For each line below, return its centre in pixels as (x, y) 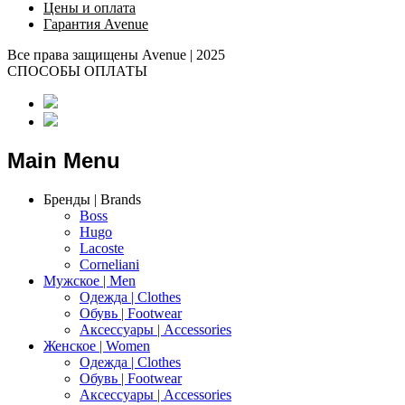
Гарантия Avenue (96, 24)
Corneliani (109, 265)
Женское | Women (97, 346)
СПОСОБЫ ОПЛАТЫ (77, 71)
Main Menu (64, 161)
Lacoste (102, 249)
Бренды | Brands (92, 200)
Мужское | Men (89, 281)
